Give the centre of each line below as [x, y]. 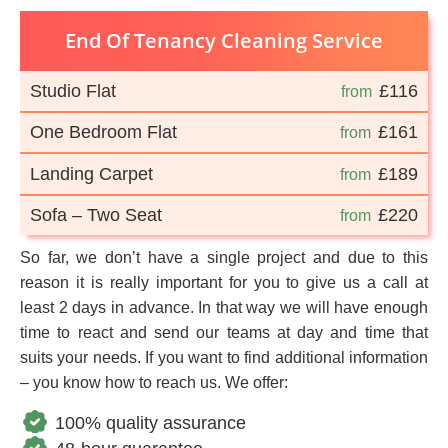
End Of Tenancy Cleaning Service [224, 40]
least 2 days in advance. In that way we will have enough [224, 308]
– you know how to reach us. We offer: [154, 383]
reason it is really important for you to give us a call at [224, 283]
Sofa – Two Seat [96, 215]
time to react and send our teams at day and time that [224, 333]
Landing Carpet [91, 173]
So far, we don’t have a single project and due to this [224, 258]
